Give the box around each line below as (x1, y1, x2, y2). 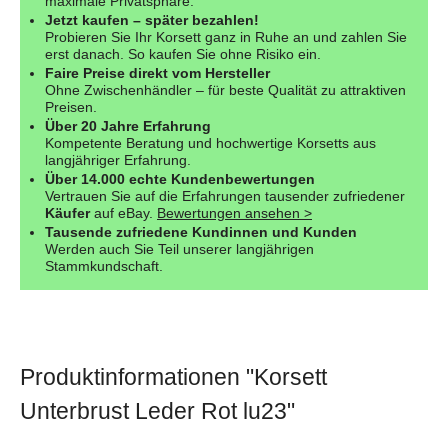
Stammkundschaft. (45, 257, 163, 274)
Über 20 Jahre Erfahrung (45, 117, 211, 134)
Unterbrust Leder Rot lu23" (20, 397, 295, 424)
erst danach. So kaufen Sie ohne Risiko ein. (45, 45, 321, 62)
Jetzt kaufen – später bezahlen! (45, 11, 259, 28)
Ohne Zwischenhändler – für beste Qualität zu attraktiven (45, 81, 406, 98)
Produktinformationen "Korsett (20, 363, 327, 390)
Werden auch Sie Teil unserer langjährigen (45, 240, 314, 257)
